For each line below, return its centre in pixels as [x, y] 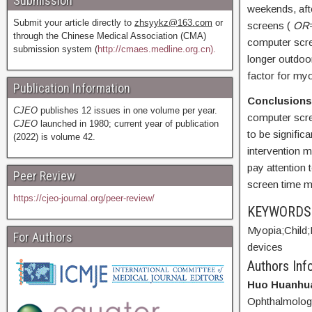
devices [265, 247]
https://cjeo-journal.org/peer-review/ [84, 198]
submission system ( [55, 49]
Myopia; [265, 230]
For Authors [43, 237]
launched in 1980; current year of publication [128, 123]
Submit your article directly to [74, 22]
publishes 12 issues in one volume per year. [127, 110]
